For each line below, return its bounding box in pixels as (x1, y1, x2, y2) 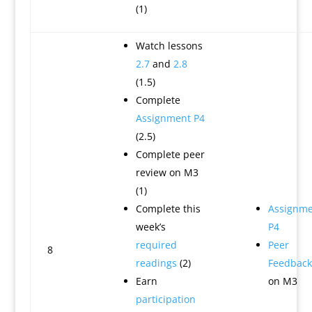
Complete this (135, 202, 201, 215)
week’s (135, 220, 166, 233)
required (135, 238, 177, 251)
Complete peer (135, 148, 205, 161)
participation (135, 292, 196, 306)
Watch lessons (135, 39, 203, 52)
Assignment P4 (135, 111, 205, 125)
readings (135, 256, 177, 270)
